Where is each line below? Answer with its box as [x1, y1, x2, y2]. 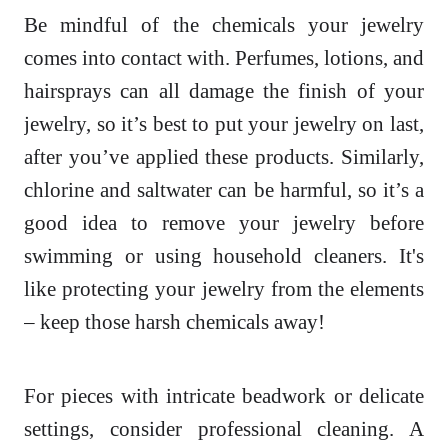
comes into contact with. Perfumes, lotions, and [24, 46, 424, 70]
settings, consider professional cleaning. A [24, 417, 424, 441]
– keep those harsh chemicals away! [24, 310, 325, 334]
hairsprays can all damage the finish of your [24, 79, 424, 103]
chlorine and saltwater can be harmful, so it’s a [24, 178, 424, 202]
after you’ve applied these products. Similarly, [24, 145, 424, 169]
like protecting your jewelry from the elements [24, 277, 424, 301]
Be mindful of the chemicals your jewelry [24, 13, 424, 37]
